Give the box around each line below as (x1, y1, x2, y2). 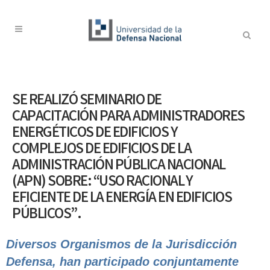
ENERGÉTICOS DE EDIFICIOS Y (12, 123, 177, 145)
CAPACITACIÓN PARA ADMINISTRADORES (12, 107, 245, 128)
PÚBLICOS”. (12, 204, 81, 226)
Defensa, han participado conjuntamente (6, 255, 239, 268)
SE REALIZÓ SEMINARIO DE (12, 90, 162, 112)
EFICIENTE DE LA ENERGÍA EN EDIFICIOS (12, 188, 231, 210)
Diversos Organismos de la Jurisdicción (6, 237, 237, 251)
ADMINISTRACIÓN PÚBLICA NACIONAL (12, 155, 225, 177)
